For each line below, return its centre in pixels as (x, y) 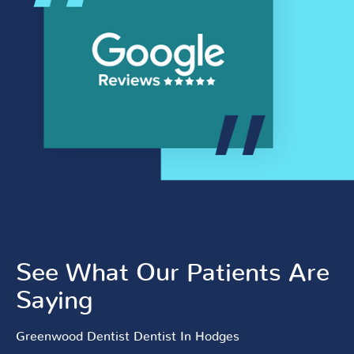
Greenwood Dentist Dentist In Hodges (128, 337)
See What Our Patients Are (173, 274)
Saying (55, 301)
